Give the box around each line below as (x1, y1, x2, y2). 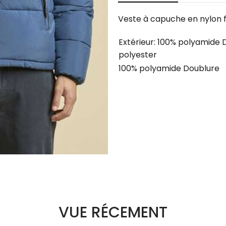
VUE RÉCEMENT (59, 202, 167, 223)
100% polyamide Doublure (119, 63, 219, 74)
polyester (119, 49, 157, 61)
